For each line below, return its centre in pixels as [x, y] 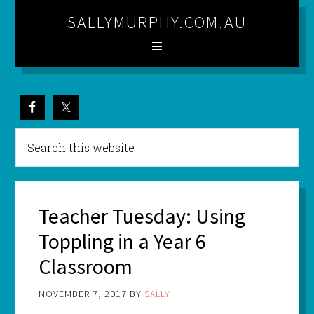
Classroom [85, 267]
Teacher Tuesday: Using [142, 216]
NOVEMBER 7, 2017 [82, 294]
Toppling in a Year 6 [122, 241]
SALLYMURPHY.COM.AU [157, 22]
